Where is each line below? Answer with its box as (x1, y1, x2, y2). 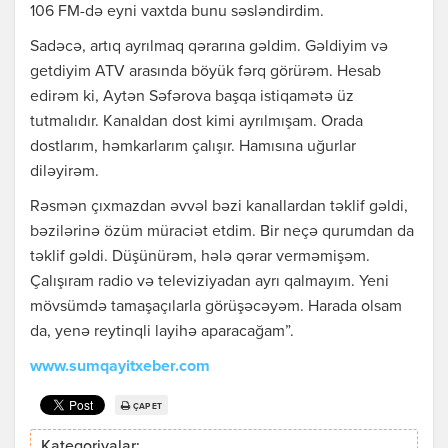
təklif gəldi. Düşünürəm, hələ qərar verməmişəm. (30, 249, 370, 266)
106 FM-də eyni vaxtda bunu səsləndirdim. (30, 4, 324, 21)
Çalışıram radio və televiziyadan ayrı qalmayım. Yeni (30, 274, 389, 291)
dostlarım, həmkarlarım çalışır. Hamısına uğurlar (30, 139, 356, 156)
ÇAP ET (133, 401, 162, 411)
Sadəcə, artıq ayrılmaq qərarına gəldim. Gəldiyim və (30, 39, 388, 56)
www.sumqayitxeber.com (30, 359, 210, 376)
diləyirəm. (30, 164, 99, 181)
